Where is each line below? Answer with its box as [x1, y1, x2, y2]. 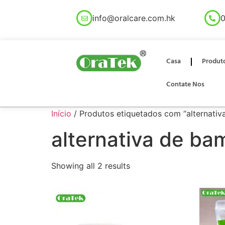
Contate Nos [166, 79, 205, 90]
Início [51, 108, 71, 119]
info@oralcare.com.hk [92, 13, 176, 23]
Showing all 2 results [51, 161, 130, 171]
